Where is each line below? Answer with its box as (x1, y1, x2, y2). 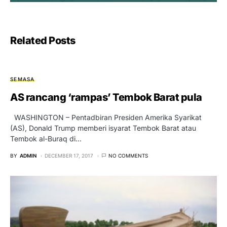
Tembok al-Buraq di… (10, 134, 82, 143)
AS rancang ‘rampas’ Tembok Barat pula (10, 91, 202, 103)
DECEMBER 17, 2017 (45, 152, 93, 159)
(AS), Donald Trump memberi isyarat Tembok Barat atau (10, 123, 196, 132)
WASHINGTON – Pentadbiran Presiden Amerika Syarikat (10, 112, 202, 122)
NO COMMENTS (108, 152, 148, 159)
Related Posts (10, 34, 75, 47)
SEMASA (10, 75, 35, 82)
